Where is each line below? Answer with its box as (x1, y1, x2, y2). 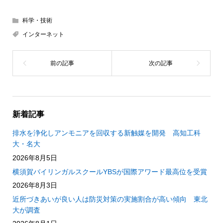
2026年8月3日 (12, 181, 57, 190)
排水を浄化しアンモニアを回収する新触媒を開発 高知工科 (12, 129, 201, 137)
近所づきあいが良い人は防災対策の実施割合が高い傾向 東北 (12, 195, 208, 203)
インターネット (22, 31, 64, 38)
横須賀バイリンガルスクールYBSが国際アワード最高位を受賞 (12, 167, 207, 176)
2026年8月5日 (12, 154, 57, 162)
